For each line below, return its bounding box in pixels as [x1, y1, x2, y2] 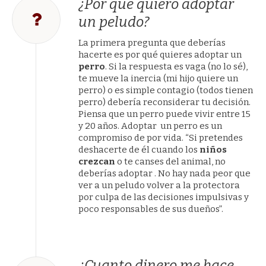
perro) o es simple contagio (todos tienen [78, 85, 254, 96]
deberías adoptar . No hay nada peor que [78, 168, 251, 179]
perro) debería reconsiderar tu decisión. [78, 97, 251, 107]
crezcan [78, 156, 116, 167]
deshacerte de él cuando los [78, 144, 200, 155]
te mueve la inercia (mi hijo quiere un [78, 73, 239, 84]
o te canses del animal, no [115, 156, 226, 167]
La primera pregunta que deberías [78, 37, 226, 48]
